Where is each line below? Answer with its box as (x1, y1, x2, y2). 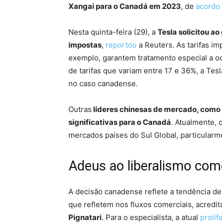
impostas (68, 40, 102, 50)
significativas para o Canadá (68, 117, 171, 127)
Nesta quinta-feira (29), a (68, 27, 158, 37)
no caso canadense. (68, 79, 138, 88)
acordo (196, 1, 220, 11)
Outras (68, 105, 92, 114)
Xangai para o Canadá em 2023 (68, 1, 181, 11)
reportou (106, 40, 137, 50)
